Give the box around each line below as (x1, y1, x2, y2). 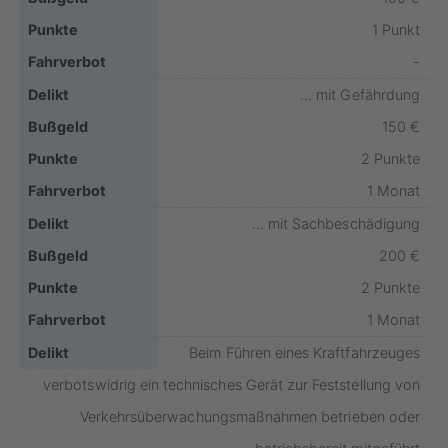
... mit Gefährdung (300, 85, 420, 103)
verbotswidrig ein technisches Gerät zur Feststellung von (43, 375, 420, 393)
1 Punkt (371, 20, 420, 38)
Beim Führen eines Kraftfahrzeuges (189, 343, 420, 361)
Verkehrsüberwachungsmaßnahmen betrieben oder (79, 407, 420, 425)
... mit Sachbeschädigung (251, 214, 420, 232)
